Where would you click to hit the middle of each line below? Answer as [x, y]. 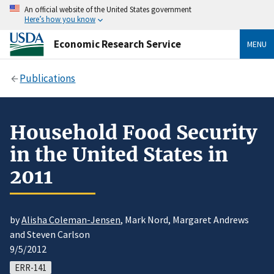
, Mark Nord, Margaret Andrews [185, 220]
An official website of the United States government [108, 9]
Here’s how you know [60, 19]
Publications [48, 78]
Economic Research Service [117, 44]
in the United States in [119, 154]
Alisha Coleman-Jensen [71, 220]
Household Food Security [133, 132]
